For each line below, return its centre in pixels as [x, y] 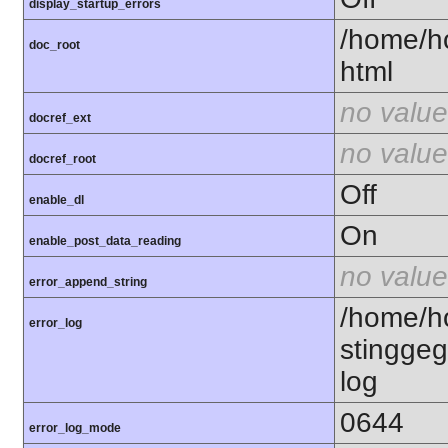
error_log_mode [75, 428]
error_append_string [88, 282]
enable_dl [56, 200]
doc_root [54, 45]
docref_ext [60, 118]
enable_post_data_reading [105, 241]
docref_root [62, 159]
